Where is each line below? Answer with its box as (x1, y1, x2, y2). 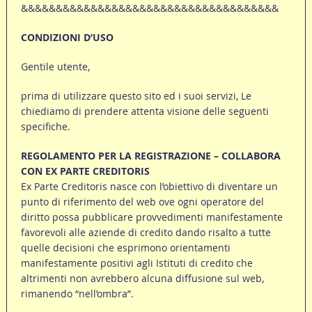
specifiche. (20, 120, 70, 134)
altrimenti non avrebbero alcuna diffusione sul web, (20, 272, 264, 286)
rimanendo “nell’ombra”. (20, 287, 134, 301)
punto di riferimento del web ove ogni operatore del (20, 195, 264, 209)
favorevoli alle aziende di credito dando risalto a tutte (20, 226, 271, 240)
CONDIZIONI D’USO (20, 31, 114, 45)
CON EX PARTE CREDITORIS (20, 164, 150, 178)
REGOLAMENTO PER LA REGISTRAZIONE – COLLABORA (20, 149, 281, 163)
